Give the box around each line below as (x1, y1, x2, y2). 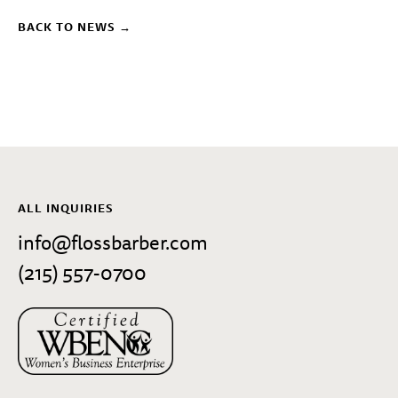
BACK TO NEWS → (18, 18, 131, 36)
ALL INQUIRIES (18, 199, 114, 217)
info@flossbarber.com (18, 227, 208, 258)
